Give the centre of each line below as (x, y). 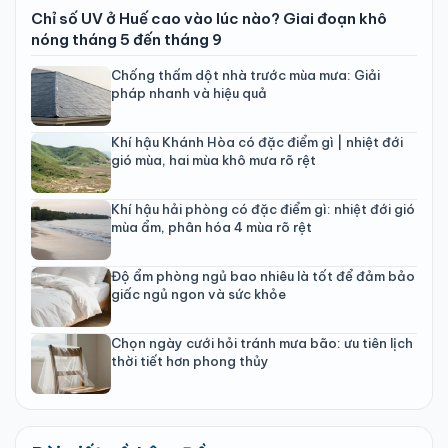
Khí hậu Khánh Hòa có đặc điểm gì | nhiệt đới (257, 142)
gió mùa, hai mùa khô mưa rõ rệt (213, 160)
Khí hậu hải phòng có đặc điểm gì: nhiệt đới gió (263, 209)
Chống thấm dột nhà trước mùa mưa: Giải (245, 75)
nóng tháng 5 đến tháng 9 (126, 39)
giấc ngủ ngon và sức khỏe (198, 294)
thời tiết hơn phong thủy (190, 361)
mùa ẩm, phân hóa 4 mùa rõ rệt (211, 227)
